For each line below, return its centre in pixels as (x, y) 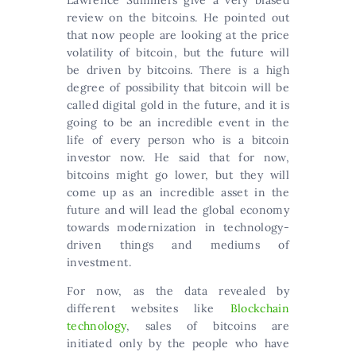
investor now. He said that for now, (178, 157)
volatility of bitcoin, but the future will (178, 52)
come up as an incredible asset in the (178, 192)
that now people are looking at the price (178, 35)
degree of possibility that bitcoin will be (178, 87)
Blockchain (259, 308)
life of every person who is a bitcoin (178, 140)
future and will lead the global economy (178, 210)
